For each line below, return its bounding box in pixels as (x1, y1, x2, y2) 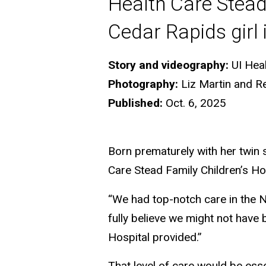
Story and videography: (108, 58, 229, 72)
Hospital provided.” (108, 230, 202, 244)
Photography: (108, 77, 178, 91)
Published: (108, 96, 163, 110)
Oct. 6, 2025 (163, 96, 226, 110)
